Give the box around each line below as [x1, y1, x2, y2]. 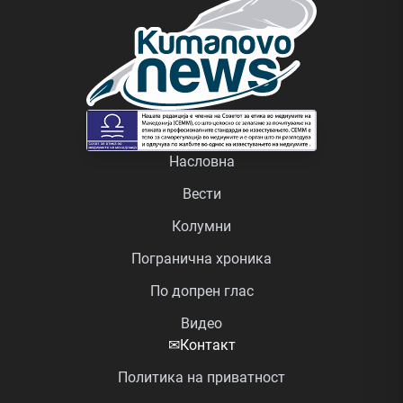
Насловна [168, 152, 235, 170]
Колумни [172, 217, 231, 235]
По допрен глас [149, 282, 254, 300]
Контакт [179, 336, 236, 354]
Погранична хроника [131, 249, 272, 267]
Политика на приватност [118, 368, 285, 386]
